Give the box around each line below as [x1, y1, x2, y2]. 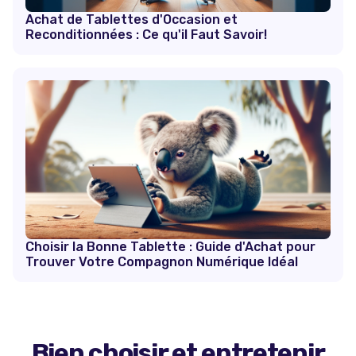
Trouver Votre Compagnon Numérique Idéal [25, 254, 298, 270]
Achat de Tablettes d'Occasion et [25, 12, 238, 28]
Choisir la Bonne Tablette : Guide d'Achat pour [25, 239, 315, 255]
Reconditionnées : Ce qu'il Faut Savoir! [25, 27, 267, 43]
